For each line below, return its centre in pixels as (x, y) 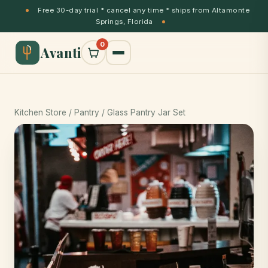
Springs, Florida (125, 22)
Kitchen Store (40, 112)
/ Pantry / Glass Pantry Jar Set (126, 112)
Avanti (61, 52)
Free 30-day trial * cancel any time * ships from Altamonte (143, 10)
